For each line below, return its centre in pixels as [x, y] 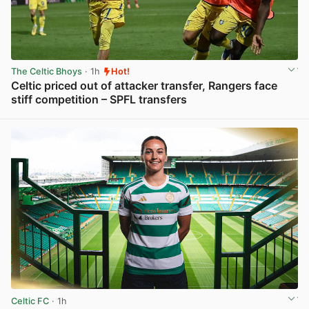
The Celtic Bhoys [47, 72]
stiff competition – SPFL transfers [99, 100]
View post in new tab [252, 114]
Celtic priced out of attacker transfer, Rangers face [144, 86]
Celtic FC [30, 301]
